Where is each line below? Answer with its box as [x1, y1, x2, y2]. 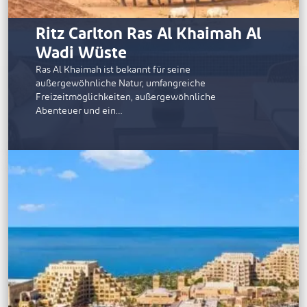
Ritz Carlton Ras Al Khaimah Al [36, 17, 261, 51]
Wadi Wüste [36, 36, 127, 70]
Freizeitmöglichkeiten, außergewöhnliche [36, 87, 216, 106]
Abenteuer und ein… [36, 101, 123, 120]
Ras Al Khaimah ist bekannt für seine [36, 60, 191, 79]
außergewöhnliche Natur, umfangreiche [36, 73, 206, 93]
